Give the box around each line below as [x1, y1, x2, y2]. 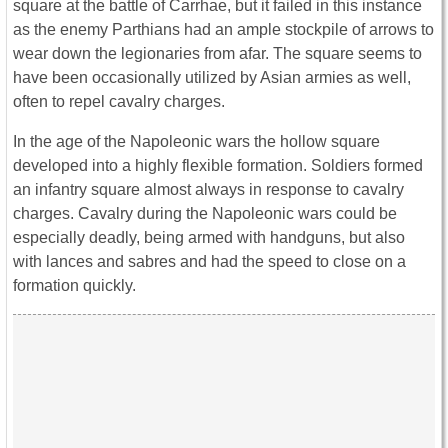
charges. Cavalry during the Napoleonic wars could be [13, 205, 397, 223]
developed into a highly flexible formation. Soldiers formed [13, 157, 423, 175]
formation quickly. [13, 277, 136, 295]
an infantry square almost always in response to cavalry [13, 181, 404, 199]
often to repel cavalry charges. [13, 93, 225, 111]
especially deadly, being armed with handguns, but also [13, 229, 405, 247]
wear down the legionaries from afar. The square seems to [13, 45, 422, 63]
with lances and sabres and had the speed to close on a [13, 253, 406, 271]
